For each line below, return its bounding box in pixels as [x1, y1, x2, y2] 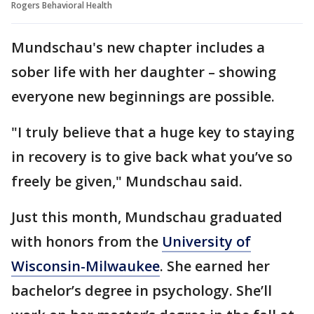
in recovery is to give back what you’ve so [11, 147, 292, 167]
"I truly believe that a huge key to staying [11, 123, 294, 142]
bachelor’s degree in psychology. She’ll [11, 281, 272, 301]
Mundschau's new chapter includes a [11, 38, 265, 57]
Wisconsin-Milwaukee [11, 257, 160, 276]
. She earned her [160, 257, 270, 276]
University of [162, 232, 251, 252]
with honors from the [11, 232, 162, 252]
